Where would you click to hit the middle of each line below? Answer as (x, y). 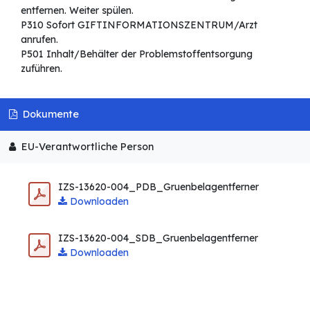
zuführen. (42, 69)
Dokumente (49, 115)
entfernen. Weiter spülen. (77, 11)
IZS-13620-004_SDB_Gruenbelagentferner (158, 238)
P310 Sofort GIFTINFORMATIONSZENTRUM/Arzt (139, 25)
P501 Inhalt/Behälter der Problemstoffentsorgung (137, 54)
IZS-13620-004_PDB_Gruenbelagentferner (158, 186)
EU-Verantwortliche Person (86, 146)
